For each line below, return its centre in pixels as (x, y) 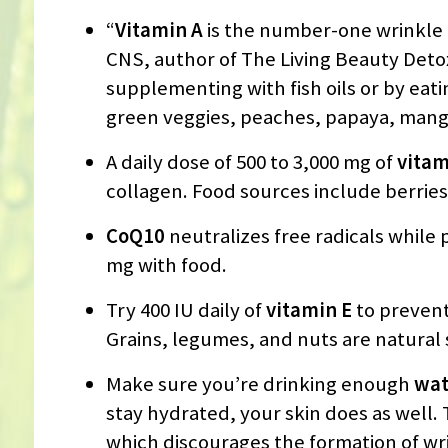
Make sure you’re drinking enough (259, 383)
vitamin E (308, 309)
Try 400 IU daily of (185, 309)
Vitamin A (158, 29)
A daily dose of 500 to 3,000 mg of (251, 161)
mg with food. (166, 264)
